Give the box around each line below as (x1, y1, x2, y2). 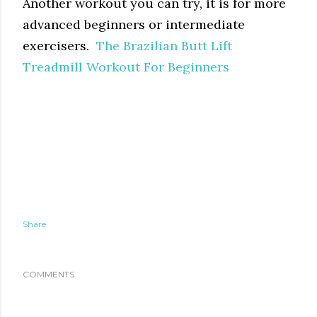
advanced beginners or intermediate (23, 16, 245, 33)
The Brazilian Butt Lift (96, 37, 232, 54)
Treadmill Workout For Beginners (23, 58, 229, 75)
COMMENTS (23, 268, 74, 279)
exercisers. (23, 37, 96, 54)
